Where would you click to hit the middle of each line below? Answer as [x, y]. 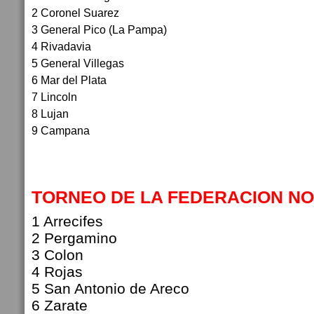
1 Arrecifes [69, 221]
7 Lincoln [56, 97]
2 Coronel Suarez [77, 13]
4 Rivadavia [63, 46]
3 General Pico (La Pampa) [101, 29]
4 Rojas [61, 272]
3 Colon [60, 255]
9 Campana [62, 130]
